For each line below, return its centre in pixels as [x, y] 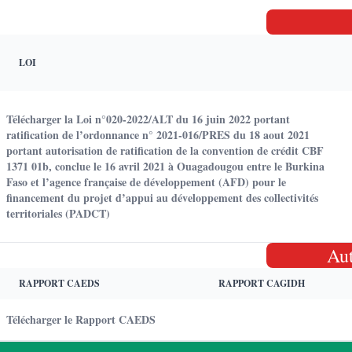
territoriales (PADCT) [58, 213]
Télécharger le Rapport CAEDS [81, 319]
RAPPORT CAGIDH [262, 283]
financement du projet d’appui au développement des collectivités [162, 198]
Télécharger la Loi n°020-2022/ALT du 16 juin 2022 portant [148, 119]
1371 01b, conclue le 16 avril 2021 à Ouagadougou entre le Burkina [165, 166]
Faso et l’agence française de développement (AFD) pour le [146, 182]
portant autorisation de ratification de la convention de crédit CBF [165, 150]
